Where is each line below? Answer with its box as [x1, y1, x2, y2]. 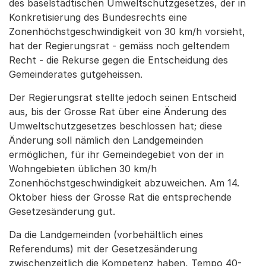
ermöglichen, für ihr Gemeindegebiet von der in [9, 148, 224, 160]
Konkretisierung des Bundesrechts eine [9, 11, 187, 23]
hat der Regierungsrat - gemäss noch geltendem [9, 40, 230, 52]
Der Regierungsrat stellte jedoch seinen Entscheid [9, 91, 236, 103]
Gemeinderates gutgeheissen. [9, 68, 142, 80]
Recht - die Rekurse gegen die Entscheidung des [9, 54, 228, 66]
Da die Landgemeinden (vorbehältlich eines [9, 229, 203, 240]
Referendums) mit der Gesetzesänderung [9, 243, 197, 255]
